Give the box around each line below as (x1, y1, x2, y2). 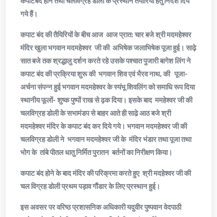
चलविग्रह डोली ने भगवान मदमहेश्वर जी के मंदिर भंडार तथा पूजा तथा (20, 135, 191, 143)
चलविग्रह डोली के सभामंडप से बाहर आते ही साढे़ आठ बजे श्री (20, 108, 171, 117)
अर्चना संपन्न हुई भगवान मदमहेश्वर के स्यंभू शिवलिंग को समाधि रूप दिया (20, 82, 195, 91)
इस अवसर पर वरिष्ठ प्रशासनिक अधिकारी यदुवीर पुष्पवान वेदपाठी (20, 202, 181, 211)
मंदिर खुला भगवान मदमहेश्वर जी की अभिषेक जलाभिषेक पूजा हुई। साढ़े (20, 43, 196, 52)
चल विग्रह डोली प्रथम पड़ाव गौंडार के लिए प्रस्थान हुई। (20, 182, 160, 190)
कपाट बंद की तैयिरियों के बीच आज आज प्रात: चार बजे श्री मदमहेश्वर (20, 30, 191, 39)
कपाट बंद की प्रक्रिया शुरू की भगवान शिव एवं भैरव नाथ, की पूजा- (20, 69, 187, 78)
